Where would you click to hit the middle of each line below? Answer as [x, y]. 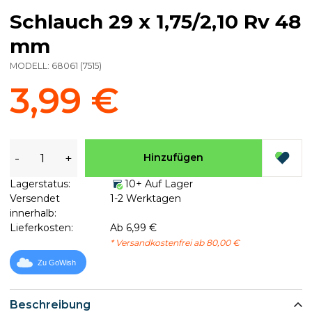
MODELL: [31, 65]
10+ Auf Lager [158, 184]
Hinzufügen [173, 157]
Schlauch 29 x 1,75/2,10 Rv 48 [155, 21]
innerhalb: [33, 213]
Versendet [35, 198]
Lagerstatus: [40, 184]
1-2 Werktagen [145, 198]
